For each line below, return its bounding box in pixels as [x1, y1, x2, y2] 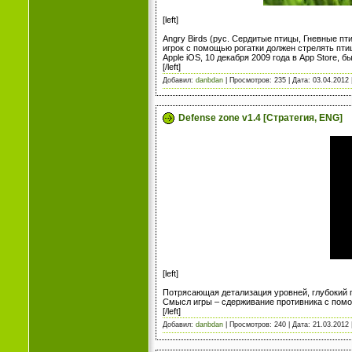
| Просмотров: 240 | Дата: [223, 320, 313, 328]
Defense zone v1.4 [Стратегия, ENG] [178, 112, 343, 123]
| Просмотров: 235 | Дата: [223, 75, 313, 84]
